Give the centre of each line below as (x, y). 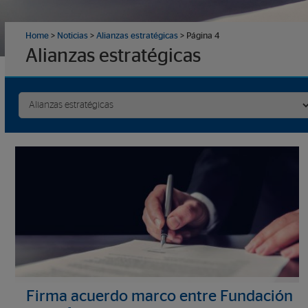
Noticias (73, 36)
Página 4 (203, 36)
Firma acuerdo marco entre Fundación (159, 297)
